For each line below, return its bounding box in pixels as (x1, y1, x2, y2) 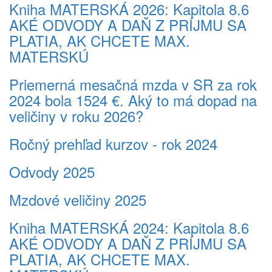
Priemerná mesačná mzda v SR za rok (9, 73, 257, 95)
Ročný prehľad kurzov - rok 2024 (9, 133, 217, 154)
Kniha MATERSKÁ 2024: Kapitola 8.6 (9, 217, 249, 238)
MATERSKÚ (9, 46, 89, 67)
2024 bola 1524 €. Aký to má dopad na (9, 89, 257, 110)
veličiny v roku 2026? (9, 105, 143, 126)
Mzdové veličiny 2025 (9, 189, 146, 210)
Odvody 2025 (9, 161, 95, 182)
